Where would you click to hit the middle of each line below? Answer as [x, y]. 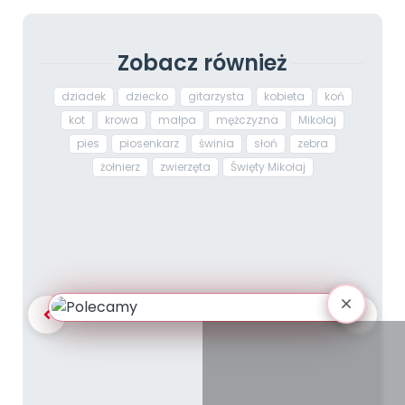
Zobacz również [202, 63]
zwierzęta [185, 167]
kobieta [284, 97]
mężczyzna [247, 120]
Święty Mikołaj [268, 167]
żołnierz [120, 167]
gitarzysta [216, 97]
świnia [217, 144]
